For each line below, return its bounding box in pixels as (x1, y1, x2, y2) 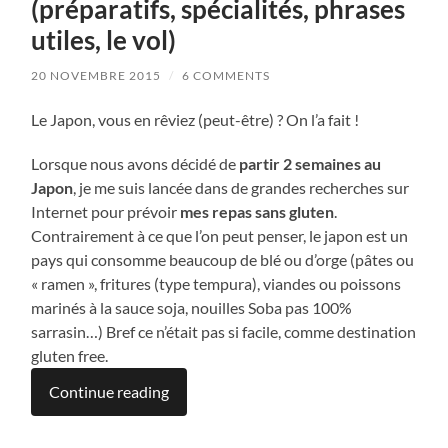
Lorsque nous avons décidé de (31, 154, 240, 173)
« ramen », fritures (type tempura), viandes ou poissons (31, 274, 402, 293)
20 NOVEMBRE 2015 (31, 68, 162, 83)
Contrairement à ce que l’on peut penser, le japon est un (31, 226, 409, 245)
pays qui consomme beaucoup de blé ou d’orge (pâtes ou (31, 250, 415, 269)
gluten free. (31, 346, 109, 365)
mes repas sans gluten (180, 202, 335, 221)
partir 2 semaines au (239, 154, 382, 173)
